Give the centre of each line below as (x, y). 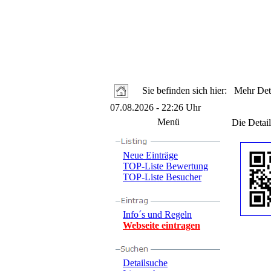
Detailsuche (145, 263)
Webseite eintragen (162, 225)
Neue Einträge (150, 155)
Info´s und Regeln (157, 214)
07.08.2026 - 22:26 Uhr (155, 107)
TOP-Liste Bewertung (165, 166)
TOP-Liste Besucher (162, 177)
